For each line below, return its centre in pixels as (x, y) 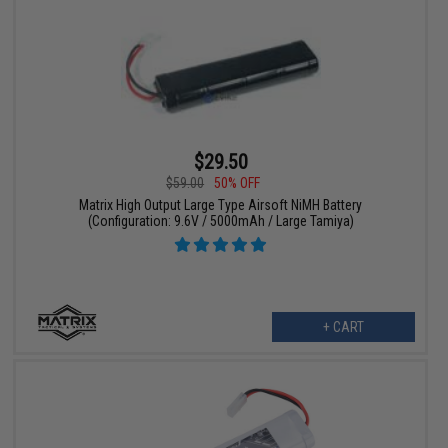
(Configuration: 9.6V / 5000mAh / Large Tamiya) (220, 221)
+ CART (343, 327)
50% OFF (237, 183)
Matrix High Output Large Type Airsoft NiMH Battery (221, 205)
